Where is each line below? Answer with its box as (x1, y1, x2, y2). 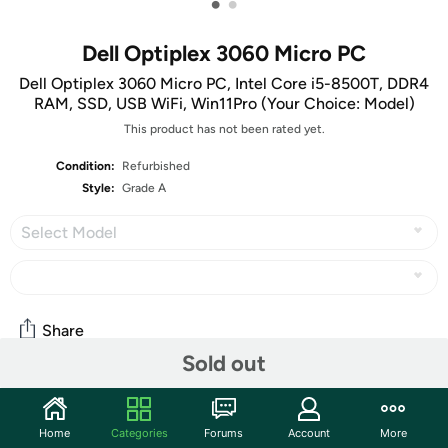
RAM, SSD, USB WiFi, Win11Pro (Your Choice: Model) (33, 94, 415, 113)
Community (10, 389, 118, 413)
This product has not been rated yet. (123, 122, 325, 136)
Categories (110, 425, 168, 440)
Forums (204, 425, 244, 440)
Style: (82, 181, 116, 195)
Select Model (21, 223, 117, 242)
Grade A (122, 181, 167, 195)
